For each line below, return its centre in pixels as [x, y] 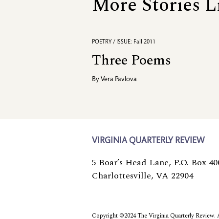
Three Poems [131, 60]
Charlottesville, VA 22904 [142, 175]
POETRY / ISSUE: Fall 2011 [124, 42]
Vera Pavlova [119, 79]
